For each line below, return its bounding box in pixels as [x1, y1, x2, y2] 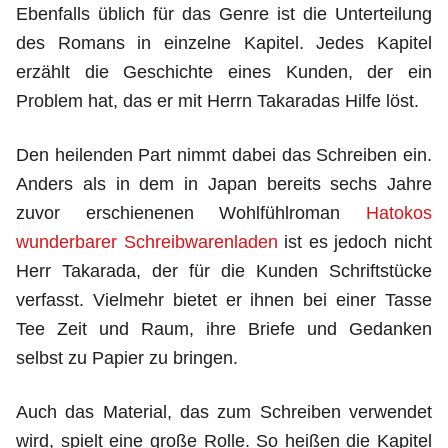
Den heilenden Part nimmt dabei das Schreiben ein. [16, 145, 432, 165]
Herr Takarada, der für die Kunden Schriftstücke [16, 261, 432, 281]
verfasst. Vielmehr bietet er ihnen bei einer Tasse [16, 290, 432, 310]
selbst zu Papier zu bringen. [16, 348, 238, 368]
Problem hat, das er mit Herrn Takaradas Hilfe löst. [16, 91, 419, 111]
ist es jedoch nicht [277, 232, 433, 252]
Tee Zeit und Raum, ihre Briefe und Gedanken [16, 319, 432, 339]
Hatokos [366, 203, 432, 223]
